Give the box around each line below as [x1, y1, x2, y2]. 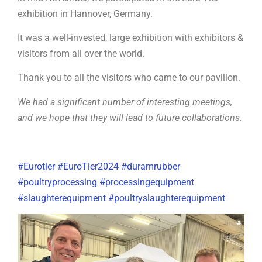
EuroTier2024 [63, 160, 119, 172]
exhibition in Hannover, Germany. [18, 8, 153, 19]
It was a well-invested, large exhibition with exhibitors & [18, 32, 243, 44]
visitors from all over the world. [18, 48, 144, 60]
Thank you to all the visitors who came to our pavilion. [18, 72, 240, 84]
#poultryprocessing [18, 176, 97, 188]
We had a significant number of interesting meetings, [18, 96, 232, 108]
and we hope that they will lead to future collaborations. [18, 112, 242, 123]
